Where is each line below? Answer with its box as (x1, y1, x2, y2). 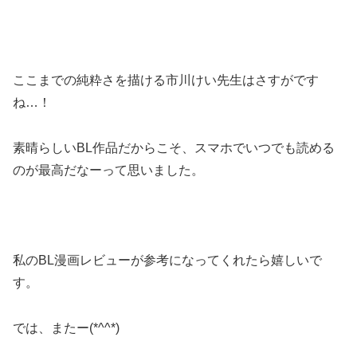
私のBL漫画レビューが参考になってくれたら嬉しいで (13, 253, 322, 268)
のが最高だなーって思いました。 (13, 163, 204, 177)
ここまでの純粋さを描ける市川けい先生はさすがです (13, 73, 319, 87)
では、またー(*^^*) (13, 321, 120, 335)
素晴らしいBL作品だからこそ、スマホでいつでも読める (13, 140, 335, 155)
